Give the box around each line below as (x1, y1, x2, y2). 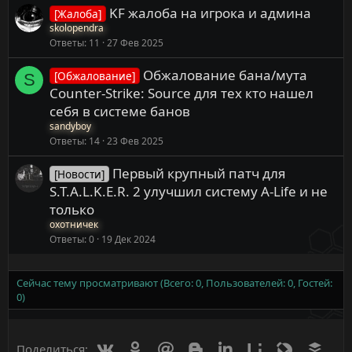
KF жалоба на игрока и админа (108, 3, 311, 22)
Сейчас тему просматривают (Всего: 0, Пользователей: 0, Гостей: (16, 275, 332, 290)
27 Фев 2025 (107, 35, 163, 49)
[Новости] (53, 166, 104, 181)
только (49, 200, 94, 218)
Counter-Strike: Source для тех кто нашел (49, 83, 313, 102)
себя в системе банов (49, 101, 190, 120)
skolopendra (49, 20, 104, 35)
